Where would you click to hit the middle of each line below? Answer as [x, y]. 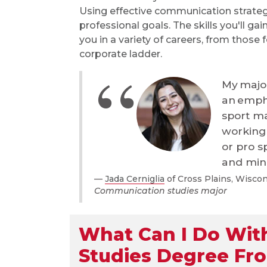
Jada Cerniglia [135, 179]
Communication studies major [161, 191]
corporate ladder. [121, 54]
